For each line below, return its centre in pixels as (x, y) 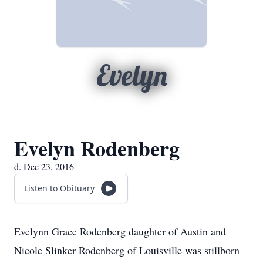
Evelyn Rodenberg (97, 148)
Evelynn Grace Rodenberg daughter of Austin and (120, 231)
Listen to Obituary (59, 188)
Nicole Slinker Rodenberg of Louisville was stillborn (127, 250)
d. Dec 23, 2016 (44, 166)
